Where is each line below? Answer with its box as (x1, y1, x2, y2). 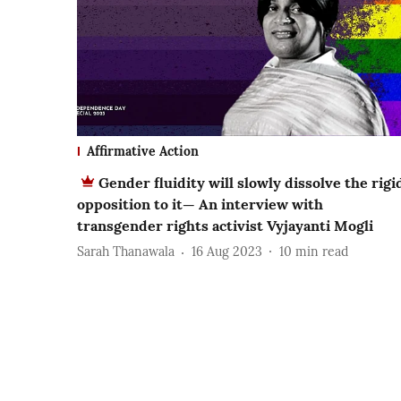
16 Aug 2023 (192, 243, 262, 260)
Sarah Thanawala (77, 243, 175, 260)
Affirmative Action (87, 142, 199, 159)
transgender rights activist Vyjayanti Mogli (77, 216, 373, 235)
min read (295, 243, 348, 260)
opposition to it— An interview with (77, 194, 323, 213)
